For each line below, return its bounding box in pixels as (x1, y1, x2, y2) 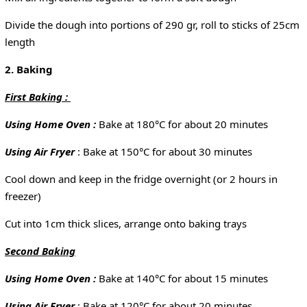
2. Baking (5, 62, 53, 77)
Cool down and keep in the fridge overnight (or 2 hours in (5, 172, 278, 186)
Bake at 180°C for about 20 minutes (96, 117, 268, 132)
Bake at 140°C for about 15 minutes (96, 271, 268, 286)
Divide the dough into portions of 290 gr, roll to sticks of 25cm (5, 18, 299, 32)
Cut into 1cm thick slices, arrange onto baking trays (5, 217, 247, 231)
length (5, 35, 35, 49)
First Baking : (5, 90, 71, 104)
